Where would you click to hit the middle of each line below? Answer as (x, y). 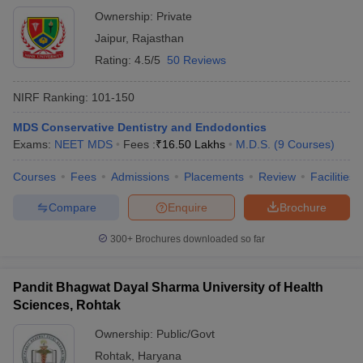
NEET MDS (83, 144)
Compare (72, 207)
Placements (214, 177)
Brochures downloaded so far (199, 239)
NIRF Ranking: (51, 97)
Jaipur (110, 38)
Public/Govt (186, 334)
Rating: (115, 60)
